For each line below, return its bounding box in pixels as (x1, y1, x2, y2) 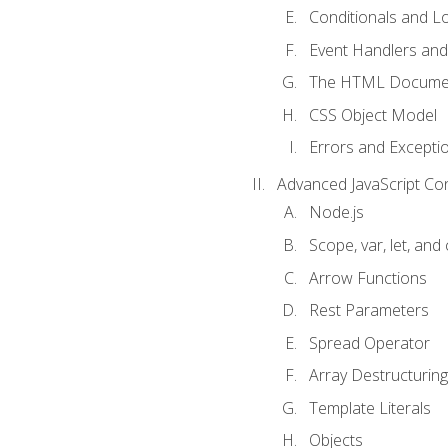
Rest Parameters (308, 299, 429, 322)
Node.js (308, 201, 364, 224)
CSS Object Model (308, 103, 437, 126)
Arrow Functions (308, 266, 427, 289)
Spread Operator (308, 331, 430, 354)
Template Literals (308, 396, 431, 419)
